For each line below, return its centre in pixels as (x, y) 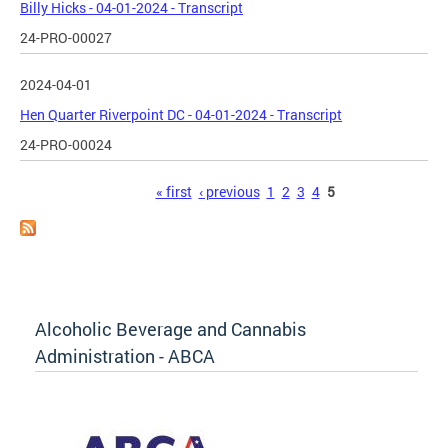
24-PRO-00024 (66, 145)
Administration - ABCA (125, 355)
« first (173, 192)
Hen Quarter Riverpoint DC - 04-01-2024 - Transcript (181, 115)
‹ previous (229, 192)
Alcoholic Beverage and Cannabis (170, 328)
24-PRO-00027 (66, 38)
